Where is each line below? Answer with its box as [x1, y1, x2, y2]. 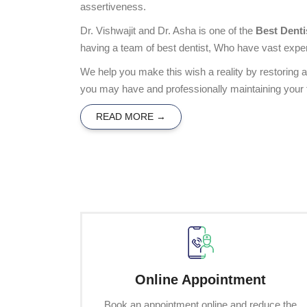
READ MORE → [96, 110, 166, 122]
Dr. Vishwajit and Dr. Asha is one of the [80, 24, 256, 36]
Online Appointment [134, 271, 266, 287]
